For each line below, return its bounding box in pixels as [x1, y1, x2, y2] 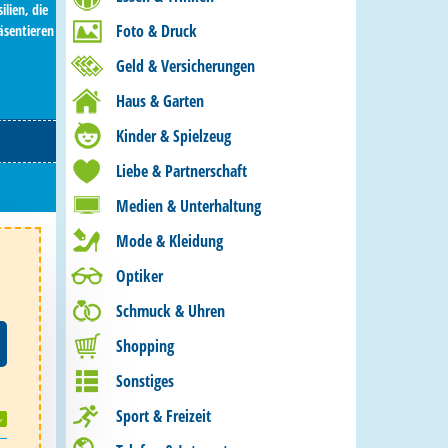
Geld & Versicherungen [116, 55, 255, 77]
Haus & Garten [116, 90, 204, 112]
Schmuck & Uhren [116, 300, 225, 322]
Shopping [116, 335, 174, 357]
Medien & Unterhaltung [116, 195, 261, 217]
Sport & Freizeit [116, 405, 211, 427]
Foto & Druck [116, 20, 197, 42]
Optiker [116, 265, 163, 287]
